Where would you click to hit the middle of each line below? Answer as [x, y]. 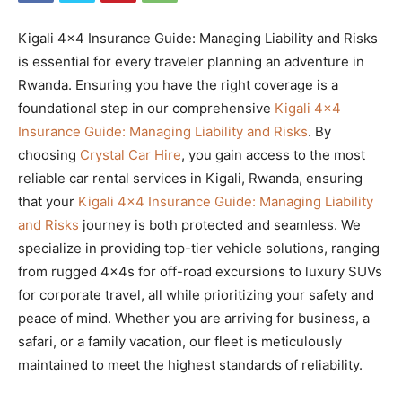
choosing [49, 154]
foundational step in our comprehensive [146, 108]
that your [48, 201]
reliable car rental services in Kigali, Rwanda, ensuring [190, 178]
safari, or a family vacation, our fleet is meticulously [180, 341]
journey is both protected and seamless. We [220, 224]
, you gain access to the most [273, 154]
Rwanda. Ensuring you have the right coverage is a [178, 84]
